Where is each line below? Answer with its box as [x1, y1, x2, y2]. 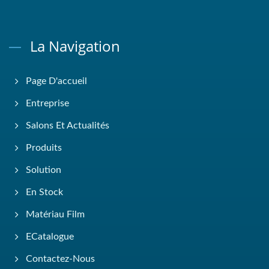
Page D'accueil [26, 76, 87, 86]
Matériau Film [26, 210, 85, 220]
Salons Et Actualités [26, 121, 109, 131]
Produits [26, 143, 62, 153]
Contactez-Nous [26, 254, 95, 264]
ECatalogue [26, 232, 74, 242]
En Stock [26, 187, 63, 198]
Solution [26, 165, 61, 175]
